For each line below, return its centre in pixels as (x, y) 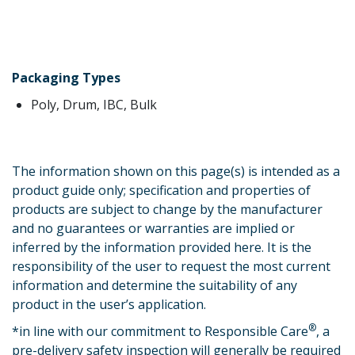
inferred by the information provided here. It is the (162, 247)
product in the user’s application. (109, 304)
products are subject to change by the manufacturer (167, 209)
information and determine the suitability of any (155, 285)
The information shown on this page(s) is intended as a (176, 171)
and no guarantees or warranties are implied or (153, 228)
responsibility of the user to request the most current (171, 266)
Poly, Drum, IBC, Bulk (94, 105)
